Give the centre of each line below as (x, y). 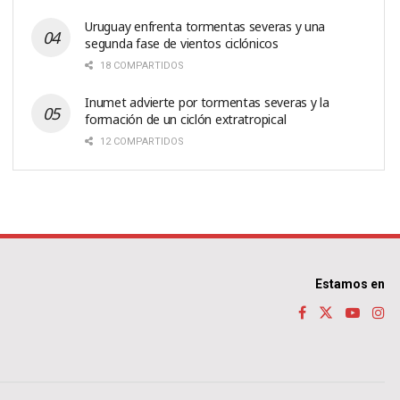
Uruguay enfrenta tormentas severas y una (205, 26)
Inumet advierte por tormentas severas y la (207, 102)
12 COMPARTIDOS (141, 141)
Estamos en (350, 283)
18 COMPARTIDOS (141, 65)
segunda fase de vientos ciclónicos (182, 43)
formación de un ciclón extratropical (186, 119)
